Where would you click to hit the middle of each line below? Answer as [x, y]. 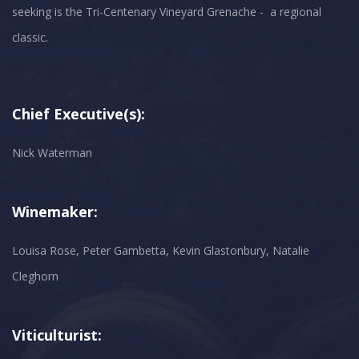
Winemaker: [55, 212]
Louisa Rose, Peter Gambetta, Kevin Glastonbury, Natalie [161, 251]
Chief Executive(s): [79, 114]
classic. [30, 38]
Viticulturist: [57, 335]
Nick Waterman [52, 153]
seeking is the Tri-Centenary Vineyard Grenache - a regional [167, 12]
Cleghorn [35, 276]
